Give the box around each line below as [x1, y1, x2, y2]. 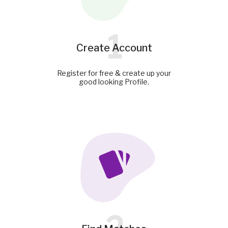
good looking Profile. [79, 77, 149, 86]
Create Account [76, 41, 152, 54]
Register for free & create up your [57, 68, 171, 77]
